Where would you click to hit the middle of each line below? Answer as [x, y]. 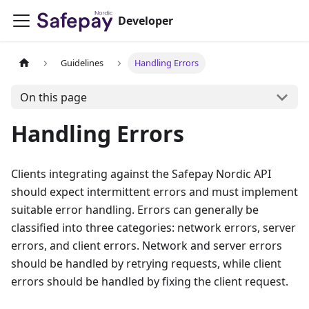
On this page [53, 97]
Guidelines [82, 63]
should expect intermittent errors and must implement [154, 192]
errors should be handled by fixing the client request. [150, 281]
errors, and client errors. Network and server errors [147, 246]
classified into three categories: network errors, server [153, 228]
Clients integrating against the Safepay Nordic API [141, 174]
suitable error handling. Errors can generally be [135, 210]
